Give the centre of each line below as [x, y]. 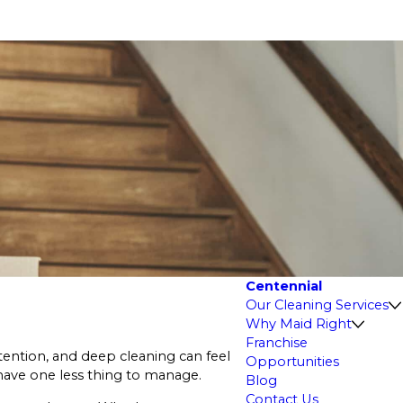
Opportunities [292, 361]
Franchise [276, 342]
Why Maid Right [298, 323]
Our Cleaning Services [317, 304]
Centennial [283, 286]
